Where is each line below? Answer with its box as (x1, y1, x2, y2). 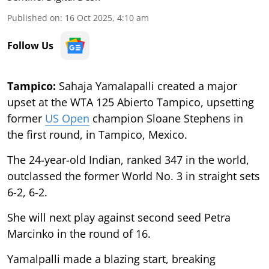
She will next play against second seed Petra (7, 210, 231, 225)
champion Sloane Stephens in (89, 110, 243, 125)
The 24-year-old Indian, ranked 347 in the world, (7, 152, 249, 167)
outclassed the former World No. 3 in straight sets (7, 168, 260, 183)
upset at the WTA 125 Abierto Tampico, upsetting (7, 94, 254, 109)
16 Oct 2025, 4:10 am (65, 11, 149, 23)
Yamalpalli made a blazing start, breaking (7, 251, 216, 266)
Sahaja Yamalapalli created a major (59, 78, 237, 93)
